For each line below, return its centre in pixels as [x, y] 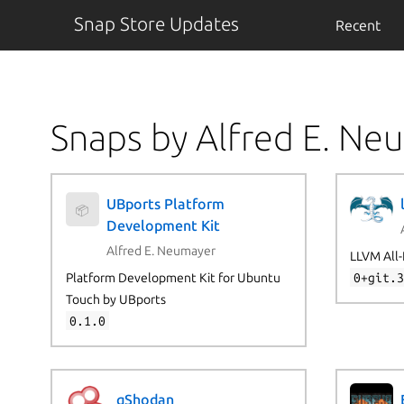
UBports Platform [166, 204]
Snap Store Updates [156, 24]
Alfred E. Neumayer [161, 250]
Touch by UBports [115, 299]
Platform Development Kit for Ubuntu [173, 277]
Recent [358, 25]
